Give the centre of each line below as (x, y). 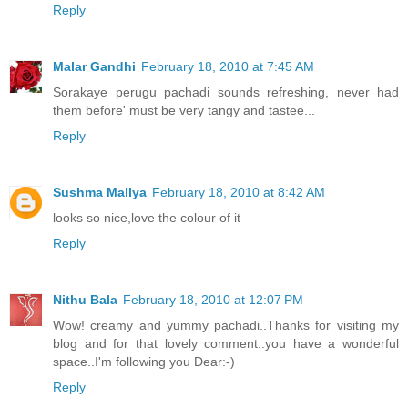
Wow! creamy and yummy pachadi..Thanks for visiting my (226, 326)
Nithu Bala (85, 300)
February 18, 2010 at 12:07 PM (213, 300)
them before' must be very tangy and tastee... (184, 111)
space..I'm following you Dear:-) (144, 362)
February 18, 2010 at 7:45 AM (228, 67)
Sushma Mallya (100, 193)
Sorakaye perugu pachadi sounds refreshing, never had (226, 92)
